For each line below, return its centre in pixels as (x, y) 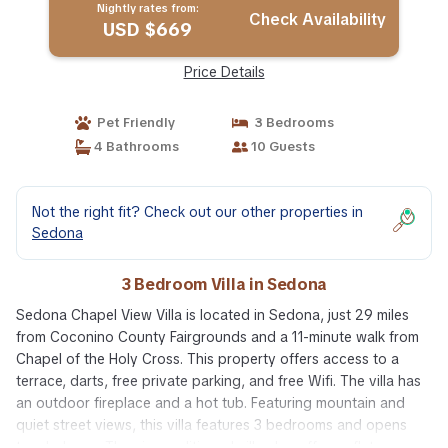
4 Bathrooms (134, 146)
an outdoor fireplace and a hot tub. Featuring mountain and (210, 403)
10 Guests (281, 146)
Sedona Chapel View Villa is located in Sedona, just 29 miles (212, 315)
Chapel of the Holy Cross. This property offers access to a (207, 359)
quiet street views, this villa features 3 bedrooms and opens (211, 425)
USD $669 (148, 29)
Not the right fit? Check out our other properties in (197, 212)
